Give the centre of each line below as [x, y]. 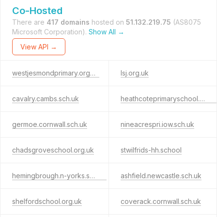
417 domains [68, 22]
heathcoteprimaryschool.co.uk [202, 99]
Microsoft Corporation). [50, 32]
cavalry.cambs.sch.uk [46, 99]
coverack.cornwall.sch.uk [161, 201]
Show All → [107, 32]
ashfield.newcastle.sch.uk [161, 176]
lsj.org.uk [134, 73]
